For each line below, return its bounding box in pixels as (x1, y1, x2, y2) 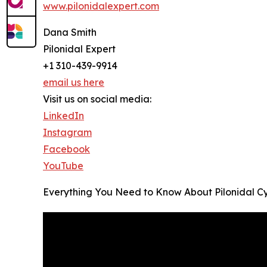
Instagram (43, 126, 92, 139)
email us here (43, 76, 104, 89)
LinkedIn (43, 110, 84, 122)
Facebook (43, 143, 90, 156)
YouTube (43, 160, 83, 172)
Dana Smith (43, 26, 97, 39)
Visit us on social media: (43, 93, 151, 105)
